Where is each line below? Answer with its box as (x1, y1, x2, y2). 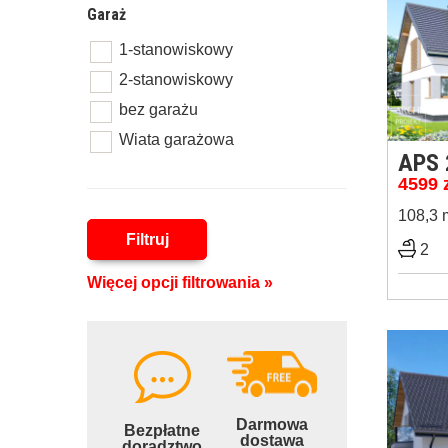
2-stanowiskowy (119, 71, 233, 88)
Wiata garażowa (119, 131, 234, 148)
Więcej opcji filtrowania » (87, 274, 273, 291)
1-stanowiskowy (119, 41, 233, 58)
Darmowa (236, 416, 308, 433)
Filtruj (125, 231, 169, 248)
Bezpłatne (124, 422, 200, 439)
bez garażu (119, 101, 198, 118)
